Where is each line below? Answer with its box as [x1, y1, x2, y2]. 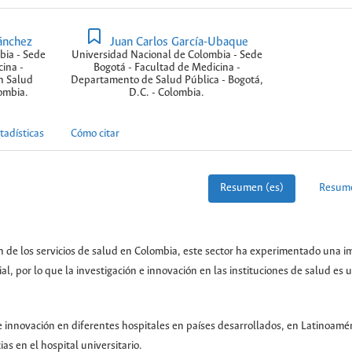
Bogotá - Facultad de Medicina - [93, 61, 240, 74]
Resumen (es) [220, 182, 284, 195]
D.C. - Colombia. [129, 86, 204, 99]
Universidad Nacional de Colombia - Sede [71, 49, 262, 61]
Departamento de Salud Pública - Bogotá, [70, 74, 263, 86]
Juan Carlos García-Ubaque [107, 35, 249, 49]
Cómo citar [71, 128, 119, 141]
